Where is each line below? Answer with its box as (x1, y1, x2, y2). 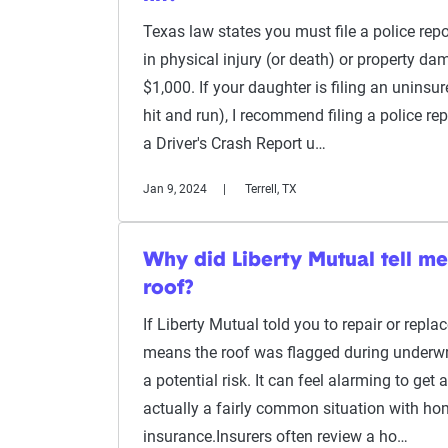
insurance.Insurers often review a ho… (143, 427, 408, 446)
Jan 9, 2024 (143, 182, 207, 196)
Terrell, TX (245, 182, 297, 196)
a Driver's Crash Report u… (143, 134, 326, 153)
